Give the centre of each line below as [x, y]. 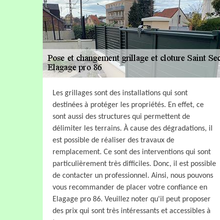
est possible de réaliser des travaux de [113, 140]
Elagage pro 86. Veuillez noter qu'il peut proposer [132, 199]
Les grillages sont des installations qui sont [120, 93]
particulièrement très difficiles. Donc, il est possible [134, 164]
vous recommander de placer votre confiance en [130, 187]
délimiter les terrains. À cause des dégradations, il [133, 128]
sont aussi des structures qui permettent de [121, 117]
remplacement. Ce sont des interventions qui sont [132, 152]
